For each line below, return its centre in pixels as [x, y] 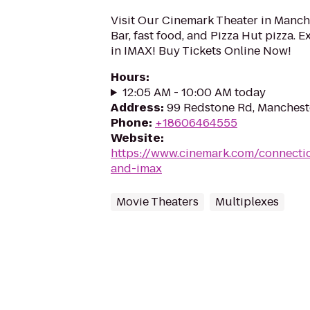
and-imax [136, 168]
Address [136, 108]
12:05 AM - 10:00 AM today [194, 92]
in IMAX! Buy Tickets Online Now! [201, 51]
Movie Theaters [157, 202]
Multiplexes [247, 202]
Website [136, 138]
